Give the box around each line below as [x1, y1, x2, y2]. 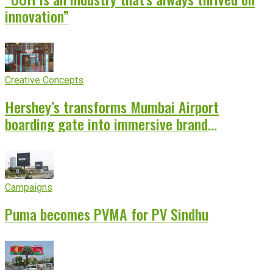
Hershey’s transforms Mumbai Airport [5, 95, 219, 118]
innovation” [5, 4, 69, 27]
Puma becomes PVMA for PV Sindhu [5, 203, 208, 225]
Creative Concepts [5, 74, 83, 86]
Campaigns [5, 182, 52, 194]
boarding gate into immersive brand [5, 112, 208, 135]
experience [5, 129, 66, 152]
